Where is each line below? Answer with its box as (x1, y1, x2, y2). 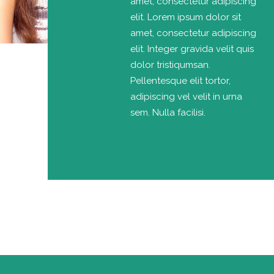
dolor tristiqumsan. (130, 59, 210, 70)
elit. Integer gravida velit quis (130, 43, 254, 54)
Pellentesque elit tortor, (130, 75, 231, 86)
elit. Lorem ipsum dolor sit (130, 11, 241, 23)
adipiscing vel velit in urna (130, 91, 242, 102)
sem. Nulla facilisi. (130, 106, 206, 118)
